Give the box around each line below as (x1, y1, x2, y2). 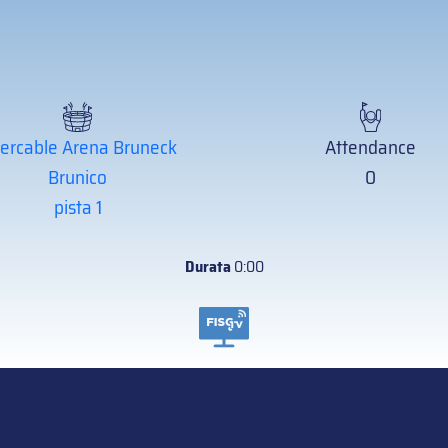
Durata (184, 254, 231, 279)
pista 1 (53, 192, 102, 222)
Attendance (325, 132, 416, 162)
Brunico (48, 162, 107, 192)
